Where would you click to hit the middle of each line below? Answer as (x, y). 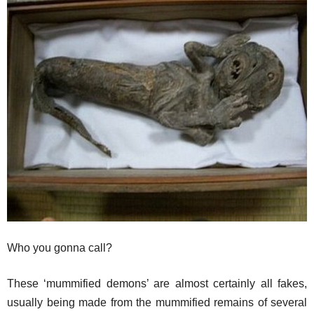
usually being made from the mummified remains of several (157, 302)
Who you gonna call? (60, 248)
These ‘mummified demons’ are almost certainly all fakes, (157, 284)
